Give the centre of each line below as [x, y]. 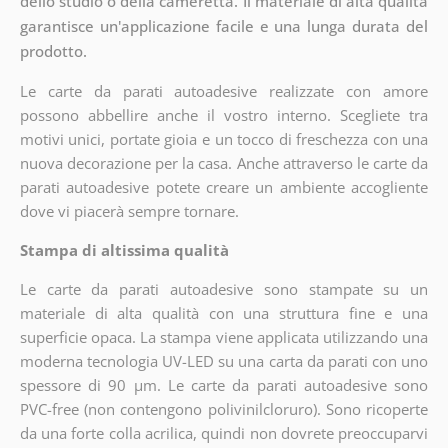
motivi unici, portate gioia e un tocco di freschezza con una [224, 138]
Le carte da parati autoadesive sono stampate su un [224, 288]
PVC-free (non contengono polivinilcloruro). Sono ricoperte [224, 408]
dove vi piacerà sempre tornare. [129, 210]
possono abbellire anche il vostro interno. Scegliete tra [224, 114]
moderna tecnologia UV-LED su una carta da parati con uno [224, 360]
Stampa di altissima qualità [124, 249]
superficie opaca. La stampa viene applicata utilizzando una [224, 336]
